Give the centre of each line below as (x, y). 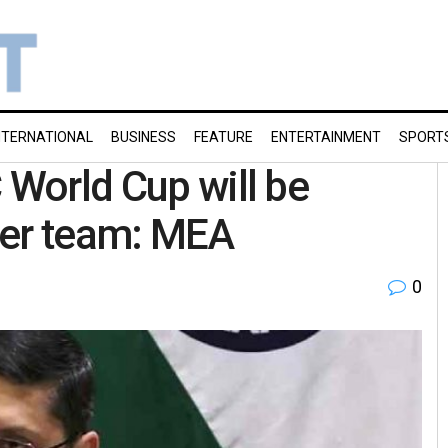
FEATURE (223, 137)
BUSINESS (143, 137)
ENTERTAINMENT (326, 137)
